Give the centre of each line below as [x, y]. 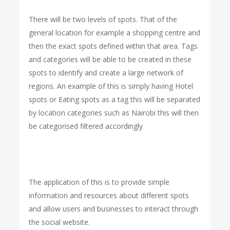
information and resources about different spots [109, 195]
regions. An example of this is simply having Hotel [111, 86]
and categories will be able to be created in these [110, 59]
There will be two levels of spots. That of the [103, 19]
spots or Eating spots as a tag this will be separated [115, 99]
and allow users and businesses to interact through [114, 209]
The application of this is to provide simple [99, 182]
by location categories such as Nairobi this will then [114, 113]
